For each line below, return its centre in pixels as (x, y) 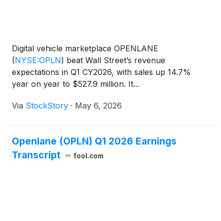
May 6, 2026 (98, 106)
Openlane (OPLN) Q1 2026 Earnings (94, 141)
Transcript (36, 155)
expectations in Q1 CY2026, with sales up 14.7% (101, 72)
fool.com (88, 156)
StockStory (47, 106)
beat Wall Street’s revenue (115, 60)
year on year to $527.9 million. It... (75, 84)
